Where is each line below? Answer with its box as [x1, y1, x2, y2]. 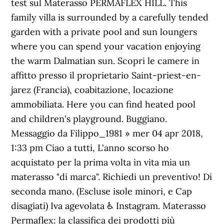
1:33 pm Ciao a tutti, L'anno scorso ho [11, 142, 169, 153]
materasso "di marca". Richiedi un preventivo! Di [11, 171, 212, 182]
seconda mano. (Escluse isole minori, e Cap [11, 185, 192, 197]
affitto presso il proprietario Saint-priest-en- [11, 69, 201, 81]
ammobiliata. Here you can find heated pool [11, 98, 196, 110]
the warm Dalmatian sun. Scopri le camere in [11, 55, 200, 66]
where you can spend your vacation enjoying [11, 40, 201, 52]
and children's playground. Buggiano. [11, 113, 167, 124]
